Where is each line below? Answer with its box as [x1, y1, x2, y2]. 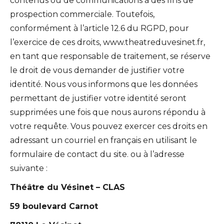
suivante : [10, 163, 47, 173]
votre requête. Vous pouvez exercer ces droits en [10, 121, 207, 131]
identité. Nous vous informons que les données [10, 79, 197, 89]
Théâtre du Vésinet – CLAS [10, 182, 125, 192]
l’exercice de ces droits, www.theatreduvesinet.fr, [10, 37, 205, 47]
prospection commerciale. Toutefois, [10, 9, 154, 19]
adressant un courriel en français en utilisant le [10, 135, 197, 145]
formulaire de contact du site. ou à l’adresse [10, 149, 184, 159]
